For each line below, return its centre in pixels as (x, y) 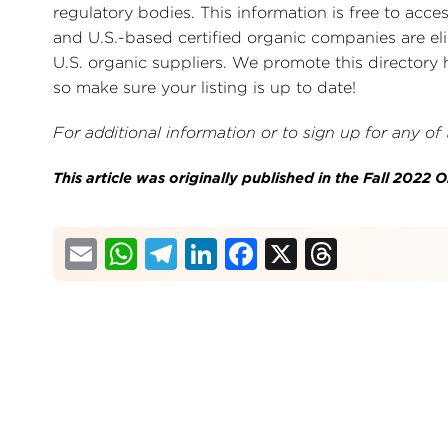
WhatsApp (222, 250)
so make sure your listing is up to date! (204, 87)
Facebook (336, 250)
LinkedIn (285, 250)
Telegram (250, 250)
